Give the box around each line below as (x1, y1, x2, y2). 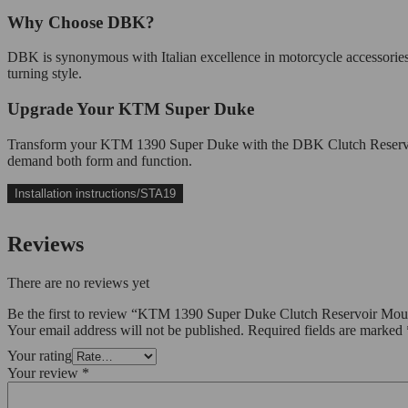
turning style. (7, 66, 82, 82)
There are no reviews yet (7, 274, 149, 291)
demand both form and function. (7, 152, 192, 168)
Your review (7, 364, 82, 381)
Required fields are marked (248, 321, 406, 338)
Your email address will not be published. (7, 321, 244, 338)
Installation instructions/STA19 (15, 186, 176, 200)
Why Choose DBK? (7, 12, 155, 32)
